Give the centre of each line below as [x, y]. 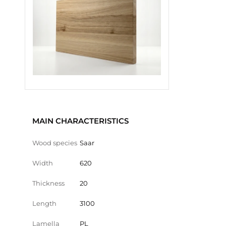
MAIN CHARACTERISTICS [80, 121]
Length [44, 203]
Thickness [48, 183]
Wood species [55, 143]
